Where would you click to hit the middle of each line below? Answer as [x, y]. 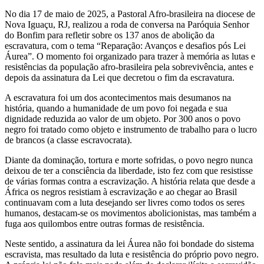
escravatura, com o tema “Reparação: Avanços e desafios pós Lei [125, 45]
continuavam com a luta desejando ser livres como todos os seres [125, 202]
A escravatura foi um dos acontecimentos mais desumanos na [118, 97]
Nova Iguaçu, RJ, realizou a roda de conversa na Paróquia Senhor [127, 24]
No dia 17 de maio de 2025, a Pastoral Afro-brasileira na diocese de [130, 14]
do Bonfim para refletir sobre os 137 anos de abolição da [110, 35]
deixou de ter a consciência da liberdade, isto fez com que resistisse [129, 170]
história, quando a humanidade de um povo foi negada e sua [116, 108]
